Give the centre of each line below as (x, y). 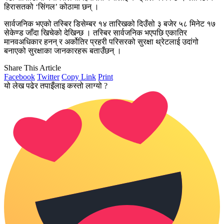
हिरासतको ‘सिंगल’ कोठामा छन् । (51, 6)
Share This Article (32, 67)
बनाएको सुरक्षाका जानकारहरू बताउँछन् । (63, 50)
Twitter (48, 76)
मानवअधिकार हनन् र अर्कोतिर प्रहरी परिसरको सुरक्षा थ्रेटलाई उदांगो (101, 41)
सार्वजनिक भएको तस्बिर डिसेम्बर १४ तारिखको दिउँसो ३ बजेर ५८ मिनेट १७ (110, 23)
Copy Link (79, 76)
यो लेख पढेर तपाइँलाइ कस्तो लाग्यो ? (56, 85)
